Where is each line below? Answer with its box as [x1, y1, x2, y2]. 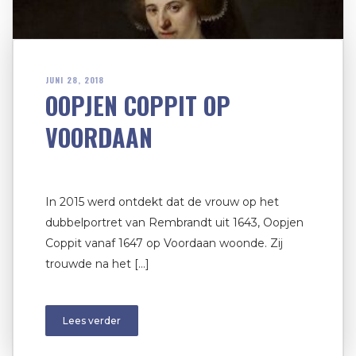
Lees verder [63, 315, 121, 327]
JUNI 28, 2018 [45, 74, 104, 87]
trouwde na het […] [45, 257, 149, 272]
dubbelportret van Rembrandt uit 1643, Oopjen [45, 215, 304, 230]
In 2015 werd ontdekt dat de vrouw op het [45, 195, 279, 210]
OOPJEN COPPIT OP [45, 87, 230, 124]
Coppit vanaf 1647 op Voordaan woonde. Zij [45, 236, 283, 251]
